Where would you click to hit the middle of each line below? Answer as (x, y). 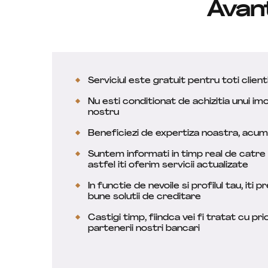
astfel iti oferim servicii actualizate (168, 165)
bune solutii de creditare (144, 197)
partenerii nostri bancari (144, 229)
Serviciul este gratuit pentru (155, 81)
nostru (103, 113)
